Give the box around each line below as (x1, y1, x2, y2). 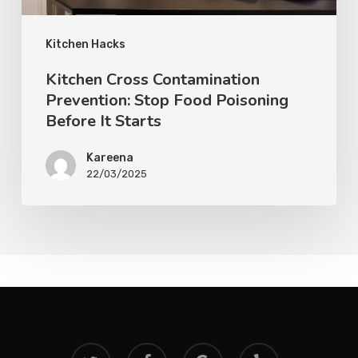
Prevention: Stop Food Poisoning (45, 89, 288, 112)
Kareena (86, 151, 133, 165)
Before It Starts (45, 110, 161, 133)
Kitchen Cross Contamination (45, 69, 260, 91)
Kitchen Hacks (45, 38, 125, 52)
